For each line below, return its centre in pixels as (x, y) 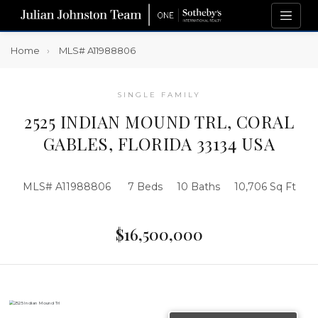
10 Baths (198, 187)
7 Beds (145, 187)
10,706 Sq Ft (265, 187)
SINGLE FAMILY (159, 95)
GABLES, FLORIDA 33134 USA (159, 143)
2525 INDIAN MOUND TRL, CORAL (159, 121)
